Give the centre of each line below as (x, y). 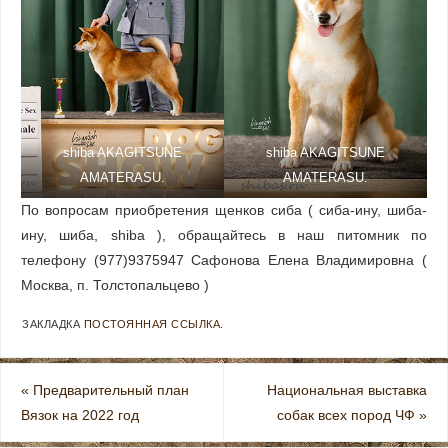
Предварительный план (109, 390)
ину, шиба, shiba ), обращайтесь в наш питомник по (224, 236)
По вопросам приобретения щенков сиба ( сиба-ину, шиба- (224, 211)
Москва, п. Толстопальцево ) (115, 286)
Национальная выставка (346, 390)
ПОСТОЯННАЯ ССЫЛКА (152, 323)
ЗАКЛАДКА (53, 323)
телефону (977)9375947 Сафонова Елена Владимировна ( (224, 261)
